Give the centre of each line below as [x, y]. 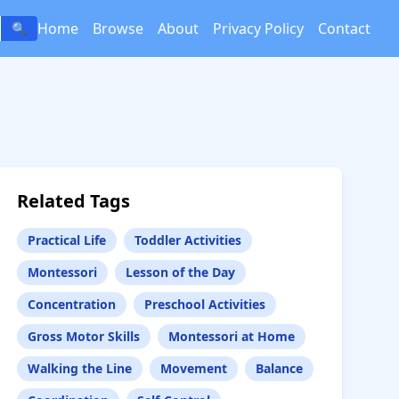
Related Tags [73, 201]
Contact [344, 28]
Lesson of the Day [180, 272]
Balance [279, 368]
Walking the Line [79, 368]
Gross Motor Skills [83, 336]
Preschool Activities [204, 304]
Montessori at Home [231, 336]
